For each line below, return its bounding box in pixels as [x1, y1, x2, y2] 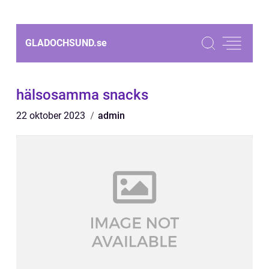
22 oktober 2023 [16, 110, 88, 121]
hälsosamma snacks [16, 86, 148, 103]
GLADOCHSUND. [25, 37, 97, 49]
